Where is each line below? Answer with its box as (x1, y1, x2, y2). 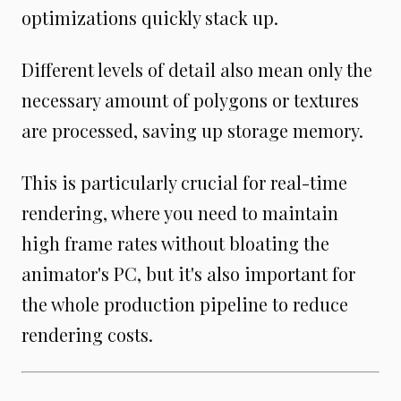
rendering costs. (21, 321, 153, 346)
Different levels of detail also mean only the (21, 56, 372, 81)
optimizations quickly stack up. (21, 4, 278, 30)
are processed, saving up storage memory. (21, 117, 363, 142)
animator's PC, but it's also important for (21, 260, 355, 286)
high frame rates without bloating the (21, 230, 329, 255)
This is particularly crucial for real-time (21, 169, 347, 194)
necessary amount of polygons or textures (21, 87, 359, 112)
